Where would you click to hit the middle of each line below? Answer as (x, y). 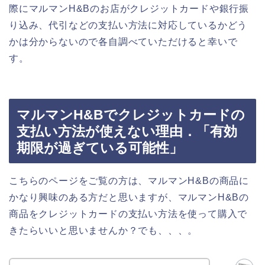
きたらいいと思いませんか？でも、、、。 (104, 231)
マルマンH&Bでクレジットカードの (131, 115)
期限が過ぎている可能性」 (100, 148)
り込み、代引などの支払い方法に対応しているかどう (128, 25)
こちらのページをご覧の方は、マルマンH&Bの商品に (129, 181)
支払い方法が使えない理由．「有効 (127, 132)
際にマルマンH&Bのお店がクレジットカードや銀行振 (129, 8)
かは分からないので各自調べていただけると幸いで (123, 41)
